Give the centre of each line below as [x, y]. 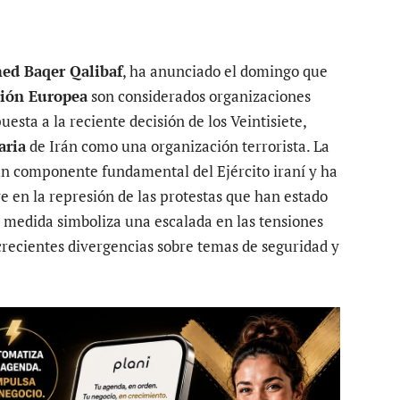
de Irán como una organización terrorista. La [178, 146]
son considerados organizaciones [199, 96]
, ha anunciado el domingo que [225, 71]
